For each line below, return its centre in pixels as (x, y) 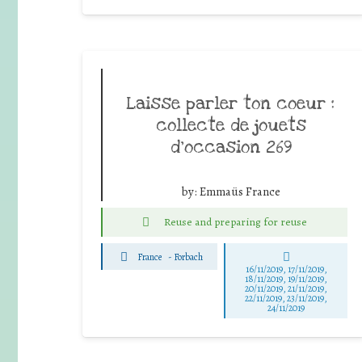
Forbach (188, 257)
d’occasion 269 (231, 147)
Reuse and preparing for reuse (235, 222)
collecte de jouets (231, 125)
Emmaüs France (240, 192)
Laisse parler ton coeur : (231, 103)
